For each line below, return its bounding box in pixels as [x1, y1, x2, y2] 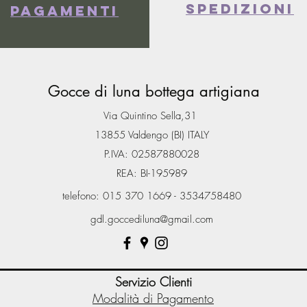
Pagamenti [10, 2, 119, 19]
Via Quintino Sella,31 [103, 109, 200, 123]
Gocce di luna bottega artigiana [48, 82, 260, 101]
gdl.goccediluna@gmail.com [90, 212, 213, 226]
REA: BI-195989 [116, 167, 187, 180]
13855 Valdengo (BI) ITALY [95, 128, 209, 142]
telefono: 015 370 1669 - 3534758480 [62, 189, 241, 203]
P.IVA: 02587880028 [104, 147, 199, 161]
